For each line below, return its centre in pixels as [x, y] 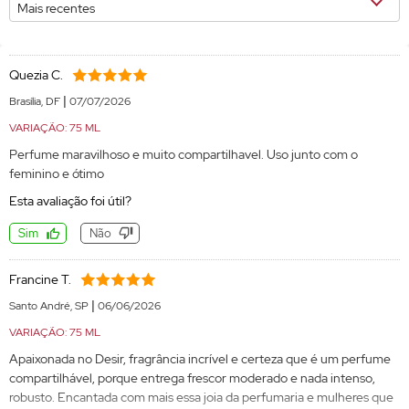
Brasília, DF [36, 101]
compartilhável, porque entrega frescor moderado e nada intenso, [192, 378]
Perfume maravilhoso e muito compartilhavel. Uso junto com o [184, 154]
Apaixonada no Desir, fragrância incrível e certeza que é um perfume [200, 359]
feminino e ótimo [57, 173]
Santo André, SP [50, 306]
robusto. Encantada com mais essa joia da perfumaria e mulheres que [201, 397]
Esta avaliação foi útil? [70, 201]
